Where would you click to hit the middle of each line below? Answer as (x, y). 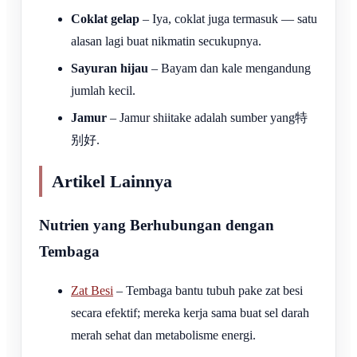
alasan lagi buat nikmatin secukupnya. (166, 41)
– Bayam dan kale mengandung (229, 68)
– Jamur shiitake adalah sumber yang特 (207, 117)
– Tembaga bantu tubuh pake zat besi (208, 290)
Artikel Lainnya (112, 181)
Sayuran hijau (110, 68)
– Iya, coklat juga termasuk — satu (228, 18)
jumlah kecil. (103, 90)
